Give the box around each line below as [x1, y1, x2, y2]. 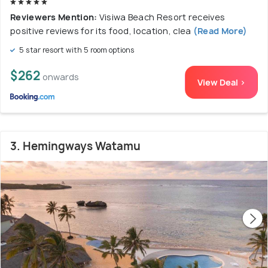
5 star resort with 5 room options [17, 45, 135, 56]
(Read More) [191, 25, 248, 37]
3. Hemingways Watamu [10, 139, 141, 154]
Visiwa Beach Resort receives [99, 11, 226, 23]
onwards [42, 71, 79, 83]
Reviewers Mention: [10, 11, 99, 23]
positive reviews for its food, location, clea [10, 25, 191, 37]
